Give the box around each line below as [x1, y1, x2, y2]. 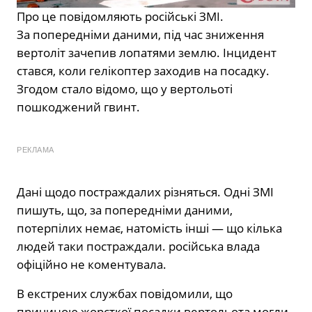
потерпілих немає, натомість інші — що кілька [17, 220, 282, 237]
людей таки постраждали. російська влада [17, 238, 260, 255]
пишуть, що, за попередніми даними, [17, 202, 233, 219]
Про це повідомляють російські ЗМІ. [17, 8, 224, 25]
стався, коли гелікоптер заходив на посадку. [17, 63, 270, 79]
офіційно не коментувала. [17, 256, 166, 273]
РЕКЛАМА [17, 146, 54, 155]
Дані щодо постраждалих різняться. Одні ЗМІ [17, 184, 274, 201]
